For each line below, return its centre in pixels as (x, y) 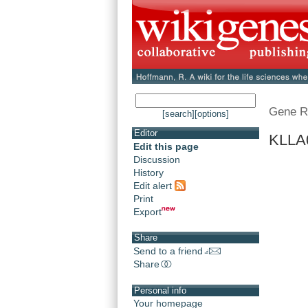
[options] (212, 114)
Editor (146, 133)
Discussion (157, 160)
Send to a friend (168, 251)
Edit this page (166, 147)
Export (147, 211)
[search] (178, 114)
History (148, 173)
